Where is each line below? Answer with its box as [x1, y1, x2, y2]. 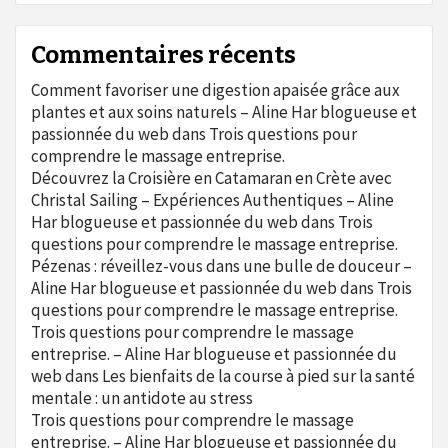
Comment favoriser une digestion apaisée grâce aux [31, 79, 400, 101]
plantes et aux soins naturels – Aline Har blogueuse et [31, 101, 417, 123]
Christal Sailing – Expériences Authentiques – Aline [31, 189, 394, 211]
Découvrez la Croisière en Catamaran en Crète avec [31, 167, 392, 189]
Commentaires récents [31, 41, 296, 69]
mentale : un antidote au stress [31, 387, 253, 409]
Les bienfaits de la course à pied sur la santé [102, 365, 415, 387]
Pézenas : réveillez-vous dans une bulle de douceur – [31, 255, 412, 277]
